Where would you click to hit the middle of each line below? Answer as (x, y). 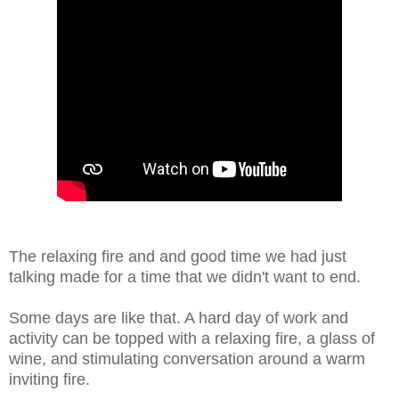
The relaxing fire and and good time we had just (178, 256)
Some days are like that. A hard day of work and (179, 318)
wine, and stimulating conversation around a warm (187, 358)
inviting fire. (49, 379)
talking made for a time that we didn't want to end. (187, 277)
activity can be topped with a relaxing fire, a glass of (192, 338)
